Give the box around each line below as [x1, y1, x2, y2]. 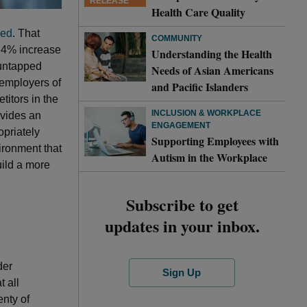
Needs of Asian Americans [151, 62, 273, 78]
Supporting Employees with [151, 133, 279, 149]
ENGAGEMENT [151, 121, 210, 130]
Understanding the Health [151, 46, 272, 62]
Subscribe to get [125, 193, 238, 217]
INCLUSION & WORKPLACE [151, 108, 261, 118]
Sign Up [162, 267, 201, 278]
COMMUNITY [151, 34, 202, 43]
